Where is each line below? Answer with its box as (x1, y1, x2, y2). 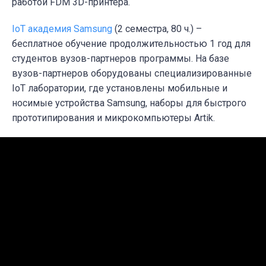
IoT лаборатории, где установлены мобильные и (12, 82, 227, 94)
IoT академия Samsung (12, 23, 112, 34)
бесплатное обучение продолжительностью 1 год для (12, 37, 251, 49)
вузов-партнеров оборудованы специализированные (12, 67, 252, 79)
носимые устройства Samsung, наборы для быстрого (12, 97, 246, 109)
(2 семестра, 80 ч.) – (112, 23, 202, 34)
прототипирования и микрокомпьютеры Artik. (12, 112, 215, 123)
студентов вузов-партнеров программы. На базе (12, 52, 229, 64)
